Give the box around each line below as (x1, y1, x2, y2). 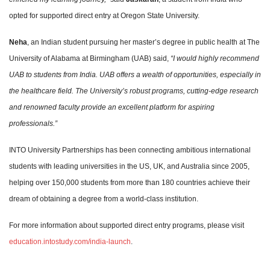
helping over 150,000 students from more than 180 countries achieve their (9, 178, 250, 187)
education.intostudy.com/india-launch (9, 237, 131, 246)
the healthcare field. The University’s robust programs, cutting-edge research (9, 86, 259, 95)
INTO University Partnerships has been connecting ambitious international (9, 145, 251, 154)
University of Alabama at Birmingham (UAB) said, (9, 54, 169, 63)
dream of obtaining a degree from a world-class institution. (9, 194, 198, 203)
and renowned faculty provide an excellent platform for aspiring (9, 102, 215, 111)
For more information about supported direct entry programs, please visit (9, 221, 244, 230)
